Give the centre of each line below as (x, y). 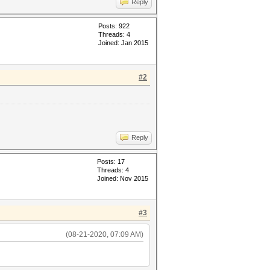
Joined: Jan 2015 (123, 43)
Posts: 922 (114, 26)
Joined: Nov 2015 (123, 178)
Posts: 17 (111, 162)
